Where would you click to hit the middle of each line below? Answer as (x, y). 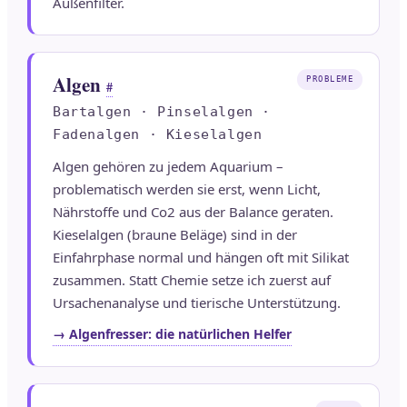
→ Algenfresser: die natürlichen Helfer (172, 334)
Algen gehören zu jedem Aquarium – (168, 167)
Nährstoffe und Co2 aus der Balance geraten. (193, 212)
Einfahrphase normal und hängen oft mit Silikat (201, 258)
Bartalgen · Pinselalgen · (162, 112)
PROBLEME (330, 79)
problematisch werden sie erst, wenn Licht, (187, 189)
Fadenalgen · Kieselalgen (158, 135)
